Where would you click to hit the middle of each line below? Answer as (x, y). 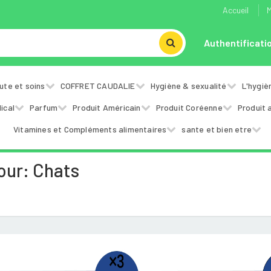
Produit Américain (107, 107)
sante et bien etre (217, 129)
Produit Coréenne (189, 107)
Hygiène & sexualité (188, 86)
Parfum (44, 107)
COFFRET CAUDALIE (98, 86)
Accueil (236, 10)
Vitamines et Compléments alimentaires (90, 129)
